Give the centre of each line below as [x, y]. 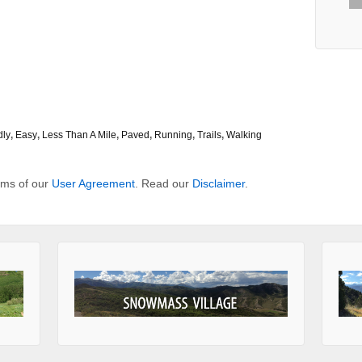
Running [173, 135]
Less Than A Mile [79, 135]
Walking [244, 135]
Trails [209, 135]
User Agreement [93, 184]
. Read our [164, 184]
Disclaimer [219, 184]
